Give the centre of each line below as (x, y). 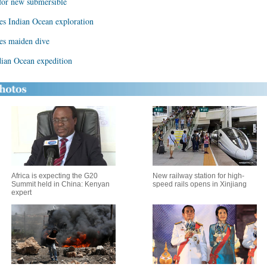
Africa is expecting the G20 (54, 176)
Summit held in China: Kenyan (60, 184)
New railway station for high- (198, 176)
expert (21, 193)
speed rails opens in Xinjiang (200, 184)
